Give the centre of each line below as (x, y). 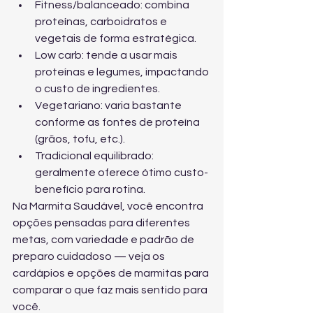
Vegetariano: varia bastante (109, 105)
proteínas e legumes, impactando (123, 72)
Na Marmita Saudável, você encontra (109, 206)
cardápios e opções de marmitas (97, 273)
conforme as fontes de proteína (118, 122)
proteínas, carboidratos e (102, 22)
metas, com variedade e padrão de (104, 240)
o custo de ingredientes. (97, 89)
